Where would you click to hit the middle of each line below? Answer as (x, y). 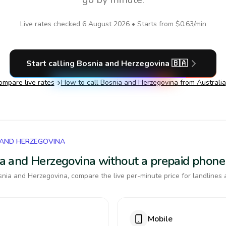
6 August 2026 (106, 24)
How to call (80, 82)
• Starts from (152, 24)
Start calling (51, 64)
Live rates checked (51, 24)
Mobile (160, 219)
